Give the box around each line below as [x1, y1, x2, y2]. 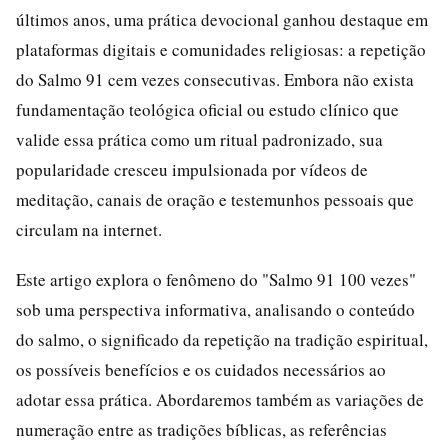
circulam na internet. [16, 217, 162, 241]
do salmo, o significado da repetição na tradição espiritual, [16, 327, 428, 351]
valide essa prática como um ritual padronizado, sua [16, 127, 383, 151]
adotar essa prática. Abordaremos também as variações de [16, 387, 424, 411]
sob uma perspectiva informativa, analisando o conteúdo [16, 297, 415, 321]
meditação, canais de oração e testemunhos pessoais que [16, 187, 414, 211]
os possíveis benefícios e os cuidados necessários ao [16, 357, 386, 381]
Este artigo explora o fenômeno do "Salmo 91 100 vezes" [16, 267, 416, 291]
